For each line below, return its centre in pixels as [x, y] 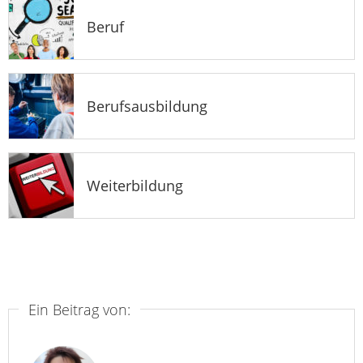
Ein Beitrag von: [79, 309]
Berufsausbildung [147, 106]
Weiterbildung [135, 185]
